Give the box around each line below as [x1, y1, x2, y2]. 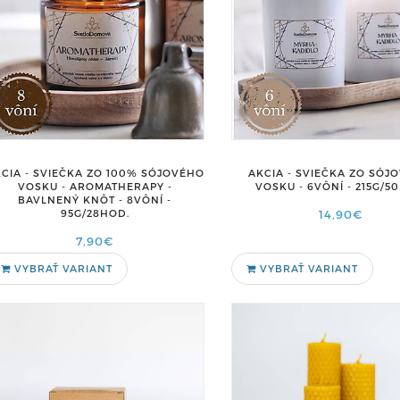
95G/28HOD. [60, 207, 129, 219]
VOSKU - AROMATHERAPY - [17, 180, 172, 192]
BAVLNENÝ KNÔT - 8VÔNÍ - [18, 194, 172, 205]
